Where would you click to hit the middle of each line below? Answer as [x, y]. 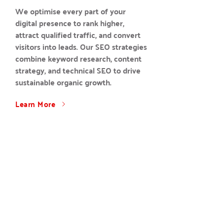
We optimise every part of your [71, 11]
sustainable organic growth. [64, 82]
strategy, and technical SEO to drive [78, 70]
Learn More [36, 104]
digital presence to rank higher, [70, 23]
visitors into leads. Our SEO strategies [81, 47]
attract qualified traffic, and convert [78, 35]
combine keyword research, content [79, 58]
